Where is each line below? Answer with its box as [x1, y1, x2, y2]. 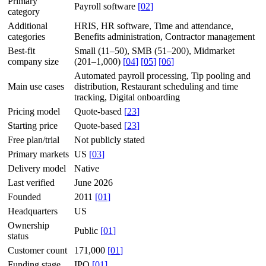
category [8, 6, 40, 17]
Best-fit [8, 45, 35, 56]
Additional [8, 20, 47, 31]
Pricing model [8, 106, 60, 116]
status [8, 230, 28, 241]
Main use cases [8, 81, 64, 91]
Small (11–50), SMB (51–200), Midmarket [74, 45, 235, 56]
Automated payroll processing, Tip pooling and [74, 70, 251, 81]
